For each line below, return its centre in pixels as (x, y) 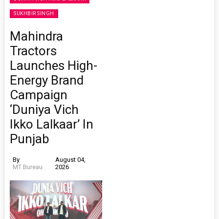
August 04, (71, 160)
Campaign (39, 95)
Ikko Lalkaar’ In (52, 124)
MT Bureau (28, 167)
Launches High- (54, 66)
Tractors (33, 51)
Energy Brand (47, 80)
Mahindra (36, 36)
